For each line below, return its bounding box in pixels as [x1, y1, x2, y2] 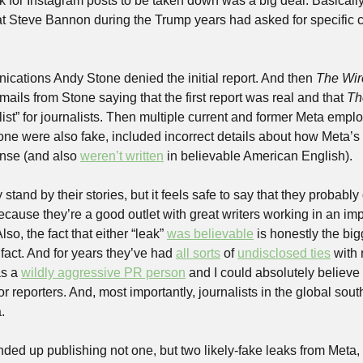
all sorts [176, 246, 220, 260]
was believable [167, 227, 254, 241]
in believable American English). [164, 149, 352, 163]
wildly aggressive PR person [21, 266, 186, 280]
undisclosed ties [237, 246, 331, 260]
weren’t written [80, 149, 164, 163]
